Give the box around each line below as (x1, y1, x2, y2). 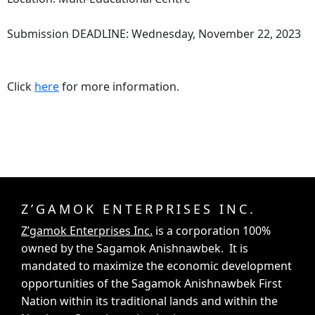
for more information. (59, 79, 179, 95)
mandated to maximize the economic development (21, 258, 292, 274)
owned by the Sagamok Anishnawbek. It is (21, 240, 248, 257)
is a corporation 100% (153, 223, 271, 239)
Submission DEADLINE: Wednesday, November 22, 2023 (7, 26, 301, 42)
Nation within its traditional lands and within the (21, 293, 278, 309)
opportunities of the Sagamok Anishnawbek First (21, 276, 282, 292)
